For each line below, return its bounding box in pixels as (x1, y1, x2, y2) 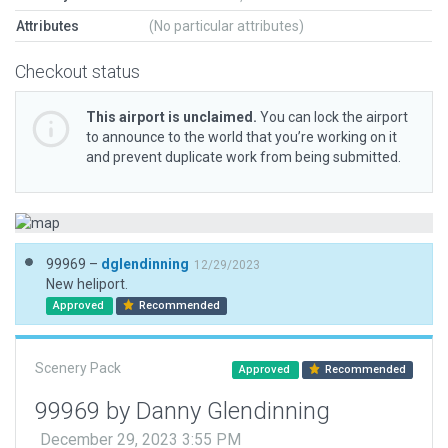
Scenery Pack (35, 360, 121, 376)
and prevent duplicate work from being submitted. (86, 149, 401, 165)
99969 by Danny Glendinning (35, 397, 330, 425)
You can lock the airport (257, 109, 408, 125)
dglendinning (101, 256, 189, 272)
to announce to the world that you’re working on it (86, 129, 397, 145)
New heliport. (46, 276, 128, 292)
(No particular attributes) (149, 18, 304, 34)
